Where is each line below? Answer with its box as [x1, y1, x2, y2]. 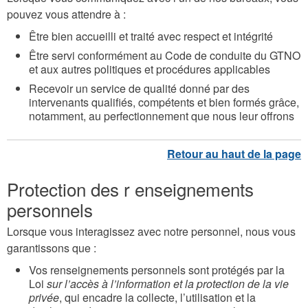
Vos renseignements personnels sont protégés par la [29, 262, 285, 278]
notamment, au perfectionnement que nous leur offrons [29, 108, 294, 124]
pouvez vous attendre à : [7, 6, 126, 23]
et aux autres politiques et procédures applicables [29, 61, 270, 78]
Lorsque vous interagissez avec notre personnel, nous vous [7, 223, 296, 240]
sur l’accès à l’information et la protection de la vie [47, 276, 289, 292]
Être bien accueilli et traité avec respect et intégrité [29, 28, 273, 45]
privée [29, 289, 59, 306]
